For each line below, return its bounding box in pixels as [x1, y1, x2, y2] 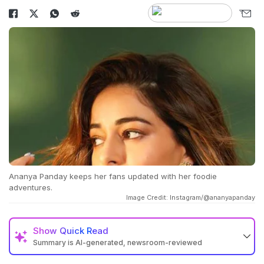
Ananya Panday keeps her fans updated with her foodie [9, 171, 217, 181]
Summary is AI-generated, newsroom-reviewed [33, 238, 202, 247]
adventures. [9, 183, 52, 193]
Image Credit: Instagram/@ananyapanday [126, 193, 255, 202]
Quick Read [60, 225, 108, 237]
